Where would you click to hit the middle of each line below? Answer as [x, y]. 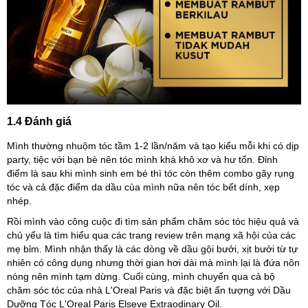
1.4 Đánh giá [39, 122]
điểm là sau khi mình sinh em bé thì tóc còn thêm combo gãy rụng [151, 174]
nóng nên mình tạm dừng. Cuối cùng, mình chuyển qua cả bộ [141, 277]
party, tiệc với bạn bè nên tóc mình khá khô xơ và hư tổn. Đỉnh [142, 160]
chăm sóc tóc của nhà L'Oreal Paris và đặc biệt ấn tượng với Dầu [149, 290]
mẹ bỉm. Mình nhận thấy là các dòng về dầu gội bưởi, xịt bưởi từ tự [152, 249]
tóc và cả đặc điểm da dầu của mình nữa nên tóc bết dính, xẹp [143, 187]
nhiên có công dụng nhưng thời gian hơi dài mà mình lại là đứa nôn [153, 263]
